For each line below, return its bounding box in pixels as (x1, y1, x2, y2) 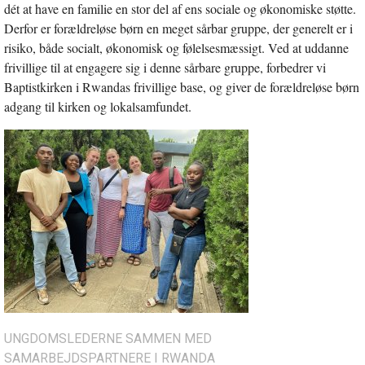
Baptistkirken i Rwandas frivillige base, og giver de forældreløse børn (4, 77, 359, 95)
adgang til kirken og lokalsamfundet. (4, 97, 191, 115)
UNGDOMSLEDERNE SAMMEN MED (4, 330, 212, 346)
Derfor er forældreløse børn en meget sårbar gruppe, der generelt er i (4, 19, 353, 37)
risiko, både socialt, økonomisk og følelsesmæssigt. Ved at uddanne (4, 38, 349, 56)
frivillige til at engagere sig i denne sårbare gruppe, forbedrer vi (4, 58, 326, 76)
